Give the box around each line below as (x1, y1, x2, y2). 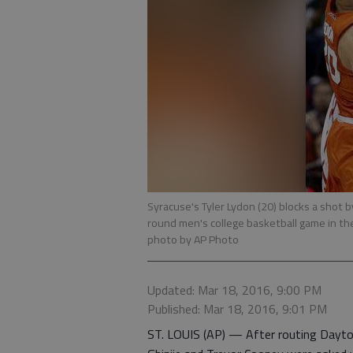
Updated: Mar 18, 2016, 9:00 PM (147, 281, 321, 299)
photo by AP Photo (147, 231, 239, 248)
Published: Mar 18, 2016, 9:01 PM (147, 299, 327, 318)
